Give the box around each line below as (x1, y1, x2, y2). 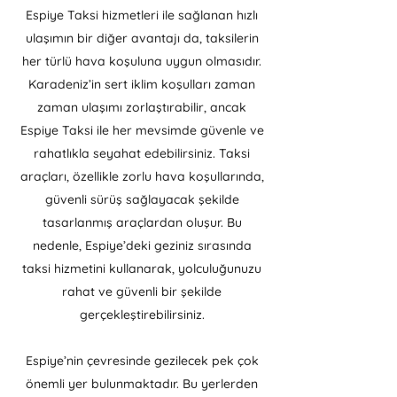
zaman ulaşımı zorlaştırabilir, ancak (37, 99, 246, 115)
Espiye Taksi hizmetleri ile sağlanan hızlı (26, 7, 258, 23)
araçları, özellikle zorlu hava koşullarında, (19, 168, 264, 184)
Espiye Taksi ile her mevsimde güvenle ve (19, 122, 264, 138)
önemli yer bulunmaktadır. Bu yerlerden (26, 376, 258, 392)
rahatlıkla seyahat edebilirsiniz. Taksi (34, 145, 250, 161)
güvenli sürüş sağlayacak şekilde (44, 191, 239, 207)
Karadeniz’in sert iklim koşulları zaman (28, 76, 255, 92)
